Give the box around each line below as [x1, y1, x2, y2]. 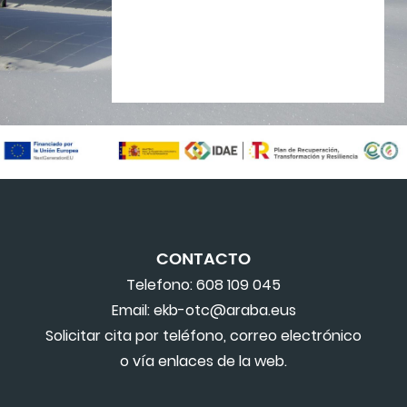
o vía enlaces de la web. [120, 351, 287, 372]
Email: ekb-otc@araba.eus [111, 300, 296, 322]
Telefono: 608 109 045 [126, 274, 281, 296]
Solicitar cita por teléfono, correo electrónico [45, 325, 362, 347]
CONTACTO [156, 246, 251, 273]
